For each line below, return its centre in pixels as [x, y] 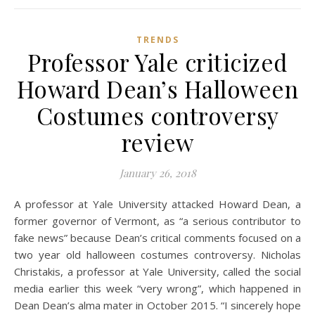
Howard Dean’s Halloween [157, 89]
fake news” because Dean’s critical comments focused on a [157, 238]
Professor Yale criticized [157, 62]
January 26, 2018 [157, 173]
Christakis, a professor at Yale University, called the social [157, 271]
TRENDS [157, 40]
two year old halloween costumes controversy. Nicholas [157, 255]
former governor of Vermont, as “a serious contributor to [157, 221]
